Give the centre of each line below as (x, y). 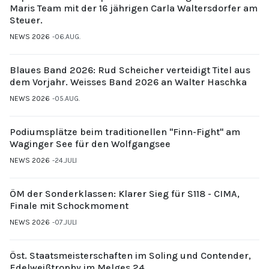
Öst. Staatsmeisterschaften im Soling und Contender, (130, 255)
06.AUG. (68, 36)
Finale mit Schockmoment (69, 205)
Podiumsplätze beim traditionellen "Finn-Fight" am (125, 131)
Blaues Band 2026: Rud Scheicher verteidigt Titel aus (130, 70)
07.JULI (66, 222)
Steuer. (26, 20)
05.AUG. (67, 98)
